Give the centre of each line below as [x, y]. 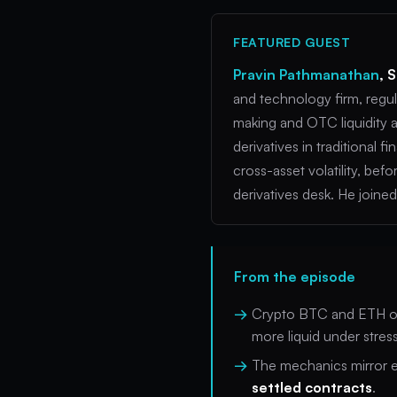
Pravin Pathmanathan [306, 74]
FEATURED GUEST [292, 42]
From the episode [295, 276]
